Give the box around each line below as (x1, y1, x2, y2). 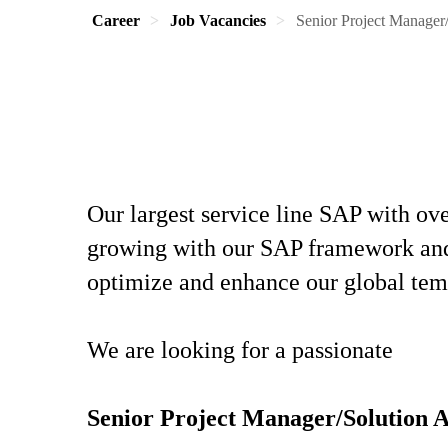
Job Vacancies (170, 12, 266, 29)
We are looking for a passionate (87, 337, 399, 363)
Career (92, 12, 140, 29)
